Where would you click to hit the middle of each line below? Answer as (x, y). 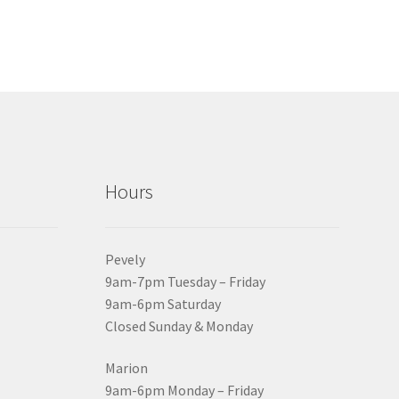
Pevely (125, 259)
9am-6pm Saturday (163, 303)
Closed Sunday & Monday (179, 326)
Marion (126, 368)
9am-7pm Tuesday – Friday (185, 281)
